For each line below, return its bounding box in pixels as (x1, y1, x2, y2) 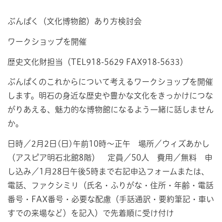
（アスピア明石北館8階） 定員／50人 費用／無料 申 (7, 154, 213, 162)
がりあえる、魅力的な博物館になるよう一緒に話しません (7, 106, 214, 114)
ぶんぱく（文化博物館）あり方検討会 (7, 17, 142, 25)
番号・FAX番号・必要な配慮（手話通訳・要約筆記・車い (7, 195, 214, 204)
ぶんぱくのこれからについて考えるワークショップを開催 (7, 78, 213, 86)
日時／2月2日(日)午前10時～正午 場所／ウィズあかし (7, 140, 210, 148)
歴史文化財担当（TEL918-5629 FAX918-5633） (7, 57, 188, 66)
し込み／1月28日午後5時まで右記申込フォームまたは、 (7, 167, 209, 176)
